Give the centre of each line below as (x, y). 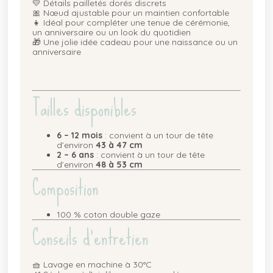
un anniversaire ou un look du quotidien (112, 32)
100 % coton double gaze (109, 214)
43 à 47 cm (119, 145)
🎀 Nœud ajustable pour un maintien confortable (131, 12)
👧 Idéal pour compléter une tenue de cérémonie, (131, 22)
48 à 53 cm (119, 164)
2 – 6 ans (76, 154)
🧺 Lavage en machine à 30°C (92, 264)
